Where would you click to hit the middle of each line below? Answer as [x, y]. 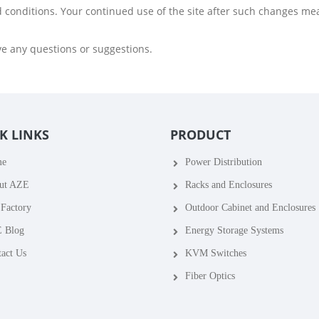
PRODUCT [200, 135]
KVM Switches [215, 253]
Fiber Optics [210, 276]
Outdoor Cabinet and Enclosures [250, 208]
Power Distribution [223, 162]
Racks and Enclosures [228, 185]
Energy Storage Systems [234, 230]
